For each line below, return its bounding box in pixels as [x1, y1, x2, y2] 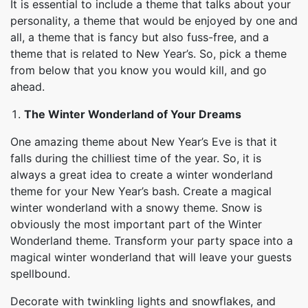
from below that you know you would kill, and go [10, 63, 267, 77]
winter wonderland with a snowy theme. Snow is [10, 201, 262, 214]
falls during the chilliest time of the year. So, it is [10, 151, 261, 165]
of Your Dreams [154, 107, 241, 121]
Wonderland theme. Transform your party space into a [10, 234, 293, 247]
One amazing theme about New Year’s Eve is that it [10, 135, 277, 148]
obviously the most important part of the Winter [10, 217, 262, 231]
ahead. [10, 80, 45, 93]
